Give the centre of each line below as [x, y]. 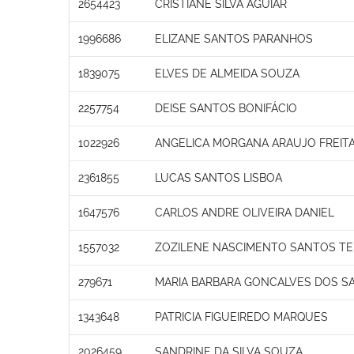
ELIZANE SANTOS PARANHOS [234, 38]
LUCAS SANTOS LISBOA [218, 177]
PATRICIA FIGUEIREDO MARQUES [241, 316]
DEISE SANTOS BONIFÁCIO [226, 108]
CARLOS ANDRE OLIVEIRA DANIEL [245, 212]
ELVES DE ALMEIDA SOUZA [227, 73]
